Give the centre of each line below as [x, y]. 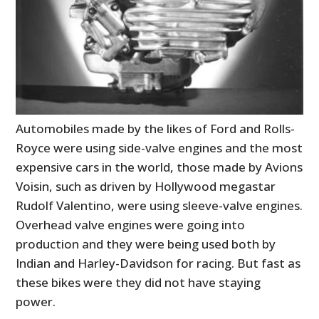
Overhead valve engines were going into [131, 225]
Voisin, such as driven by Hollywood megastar [146, 187]
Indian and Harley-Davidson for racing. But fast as [158, 263]
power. [36, 302]
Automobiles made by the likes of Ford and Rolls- [156, 129]
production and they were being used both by [146, 244]
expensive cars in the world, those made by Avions [159, 167]
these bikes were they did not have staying [138, 283]
